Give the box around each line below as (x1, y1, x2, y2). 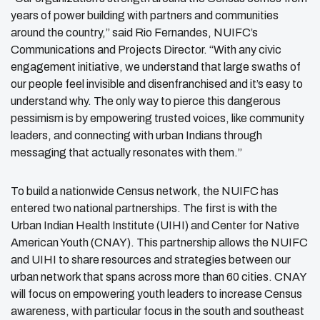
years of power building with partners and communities (11, 9, 279, 21)
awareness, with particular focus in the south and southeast (11, 304, 304, 317)
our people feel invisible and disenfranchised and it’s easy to (11, 77, 303, 90)
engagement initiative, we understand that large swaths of (11, 60, 301, 73)
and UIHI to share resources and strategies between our (11, 253, 291, 266)
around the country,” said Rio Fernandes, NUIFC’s (11, 26, 258, 39)
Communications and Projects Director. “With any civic (11, 43, 281, 56)
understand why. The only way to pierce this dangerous (11, 94, 281, 107)
